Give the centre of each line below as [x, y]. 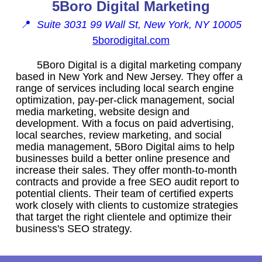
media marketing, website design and [103, 111]
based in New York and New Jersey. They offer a [129, 76]
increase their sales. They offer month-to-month [126, 170]
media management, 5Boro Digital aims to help [125, 146]
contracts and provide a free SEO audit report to [127, 182]
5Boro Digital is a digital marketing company [139, 65]
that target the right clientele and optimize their [124, 217]
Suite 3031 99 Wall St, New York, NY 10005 [139, 24]
